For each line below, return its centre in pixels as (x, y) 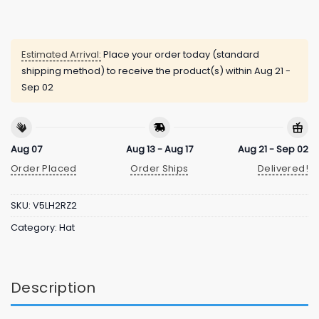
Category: (35, 227)
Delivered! (283, 168)
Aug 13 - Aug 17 (159, 150)
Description (53, 287)
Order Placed (44, 168)
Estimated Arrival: (61, 54)
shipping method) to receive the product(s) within (138, 70)
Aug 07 (26, 150)
